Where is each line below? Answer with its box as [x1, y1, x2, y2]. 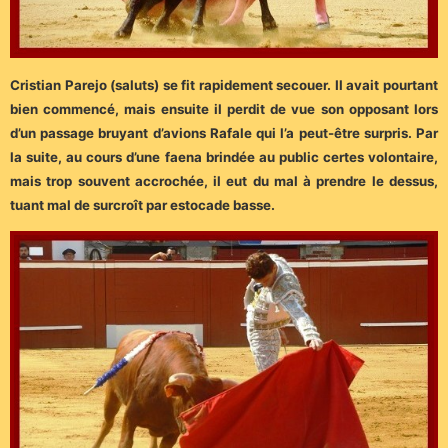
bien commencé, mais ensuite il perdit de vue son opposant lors [10, 101, 438, 118]
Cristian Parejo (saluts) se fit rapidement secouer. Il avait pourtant [10, 77, 438, 94]
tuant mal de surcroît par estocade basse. [10, 197, 275, 214]
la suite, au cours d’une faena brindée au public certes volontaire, [10, 149, 438, 166]
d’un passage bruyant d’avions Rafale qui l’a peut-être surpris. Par [10, 125, 438, 142]
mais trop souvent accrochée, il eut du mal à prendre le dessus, [10, 173, 438, 190]
